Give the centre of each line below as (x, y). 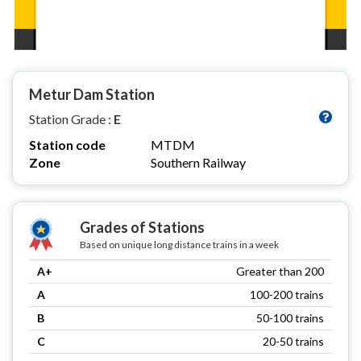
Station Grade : (71, 118)
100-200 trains (287, 294)
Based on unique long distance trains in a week (179, 244)
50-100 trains (290, 317)
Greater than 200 (280, 271)
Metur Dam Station (92, 94)
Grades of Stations (142, 227)
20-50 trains (293, 341)
